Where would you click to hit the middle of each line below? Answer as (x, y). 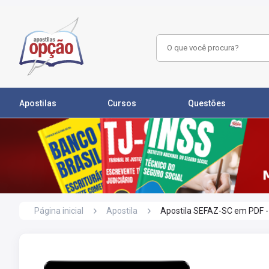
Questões (207, 103)
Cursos (122, 103)
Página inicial (59, 211)
